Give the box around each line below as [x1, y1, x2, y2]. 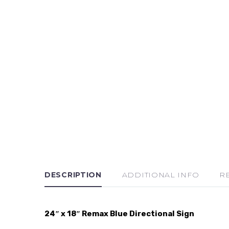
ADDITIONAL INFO [122, 170, 199, 179]
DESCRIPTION [44, 170, 102, 179]
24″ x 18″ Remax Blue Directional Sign [44, 209, 194, 218]
